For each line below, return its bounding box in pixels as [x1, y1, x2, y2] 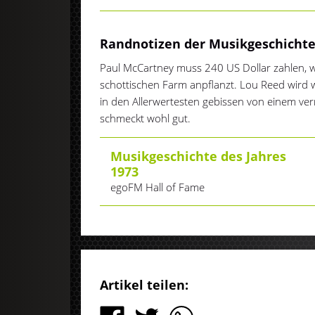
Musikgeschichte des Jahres [110, 148, 287, 165]
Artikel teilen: [100, 276, 189, 294]
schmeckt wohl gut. [100, 111, 191, 126]
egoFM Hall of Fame [110, 180, 205, 195]
